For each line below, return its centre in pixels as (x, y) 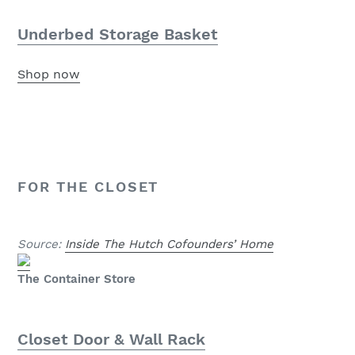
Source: (41, 244)
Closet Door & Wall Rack (111, 340)
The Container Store (76, 279)
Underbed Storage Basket (118, 34)
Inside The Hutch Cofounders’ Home (169, 244)
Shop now (49, 74)
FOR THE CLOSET (88, 186)
